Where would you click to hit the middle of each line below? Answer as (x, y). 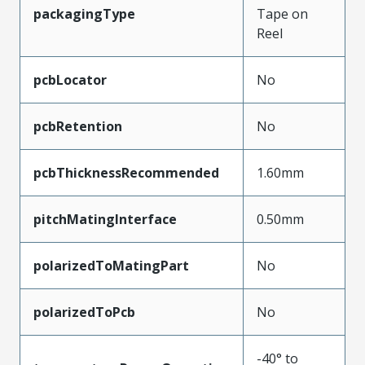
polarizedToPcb (84, 312)
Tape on (282, 14)
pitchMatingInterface (105, 219)
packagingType (84, 14)
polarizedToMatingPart (111, 266)
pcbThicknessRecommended (126, 173)
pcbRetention (78, 126)
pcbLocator (70, 80)
